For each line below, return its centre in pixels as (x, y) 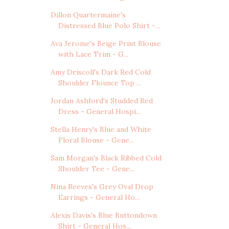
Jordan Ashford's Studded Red (101, 101)
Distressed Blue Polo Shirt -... (109, 26)
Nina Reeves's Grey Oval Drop (102, 187)
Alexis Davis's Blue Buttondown (104, 215)
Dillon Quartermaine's (88, 15)
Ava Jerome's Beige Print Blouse (106, 44)
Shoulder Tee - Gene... (96, 169)
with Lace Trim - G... (93, 54)
